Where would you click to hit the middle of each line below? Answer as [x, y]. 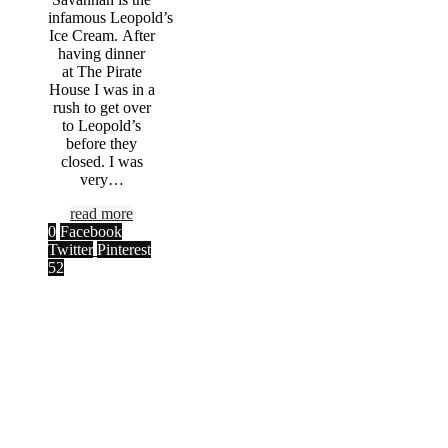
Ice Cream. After [101, 36]
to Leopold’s [102, 126]
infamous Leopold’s [110, 18]
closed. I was [101, 162]
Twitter [70, 250]
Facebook [91, 232]
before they [102, 144]
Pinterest [124, 250]
